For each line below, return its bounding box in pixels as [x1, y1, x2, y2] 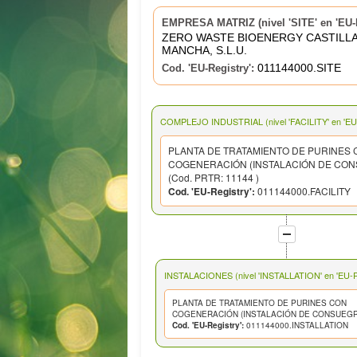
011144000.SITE [253, 61, 341, 75]
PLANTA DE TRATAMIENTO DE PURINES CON [171, 296, 347, 308]
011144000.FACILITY [255, 183, 351, 198]
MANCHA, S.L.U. [161, 44, 247, 57]
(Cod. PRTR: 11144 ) [168, 170, 260, 184]
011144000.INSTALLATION [243, 319, 348, 331]
